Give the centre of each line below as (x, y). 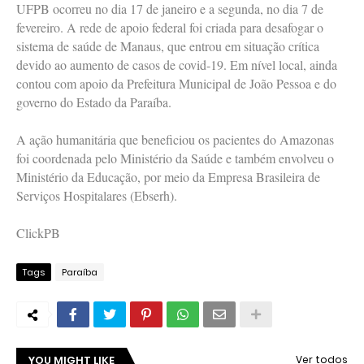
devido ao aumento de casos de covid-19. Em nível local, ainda (177, 65)
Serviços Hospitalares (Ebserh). (99, 196)
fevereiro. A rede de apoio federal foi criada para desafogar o (170, 28)
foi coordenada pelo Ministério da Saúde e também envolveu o (175, 158)
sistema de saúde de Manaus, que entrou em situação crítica (168, 46)
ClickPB (38, 233)
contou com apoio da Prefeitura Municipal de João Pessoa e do (176, 84)
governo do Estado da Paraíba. (96, 102)
